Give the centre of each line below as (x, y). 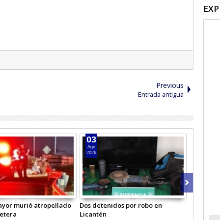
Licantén (93, 214)
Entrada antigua (161, 94)
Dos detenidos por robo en (121, 205)
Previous (170, 85)
